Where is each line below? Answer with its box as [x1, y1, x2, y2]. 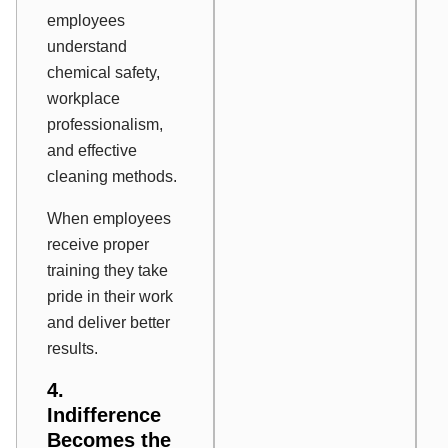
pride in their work [47, 288, 173, 306]
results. [47, 340, 98, 358]
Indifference [47, 404, 161, 427]
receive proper [47, 236, 149, 254]
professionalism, [47, 116, 163, 134]
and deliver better [47, 314, 170, 332]
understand [47, 38, 127, 56]
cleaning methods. [47, 168, 177, 186]
